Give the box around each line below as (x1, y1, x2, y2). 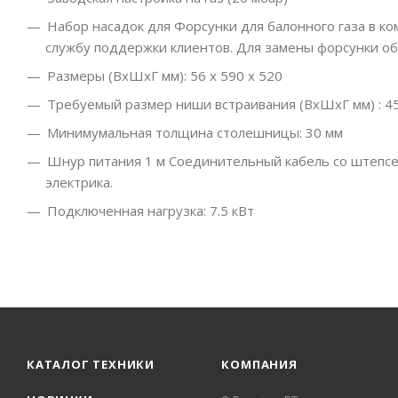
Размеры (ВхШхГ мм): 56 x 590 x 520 (47, 67, 283, 85)
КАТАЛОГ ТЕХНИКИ (27, 356, 155, 373)
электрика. (45, 173, 113, 192)
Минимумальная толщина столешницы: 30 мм (47, 123, 343, 142)
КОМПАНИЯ (221, 356, 298, 373)
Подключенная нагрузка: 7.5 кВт (47, 202, 254, 220)
